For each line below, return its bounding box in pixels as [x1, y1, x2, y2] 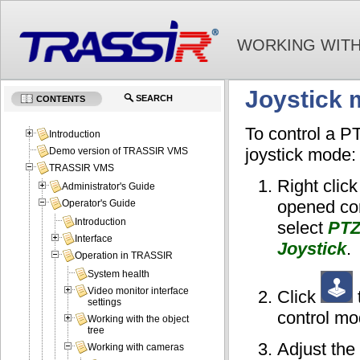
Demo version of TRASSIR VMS [49, 145, 189, 157]
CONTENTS [35, 93, 85, 104]
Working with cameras [88, 342, 185, 354]
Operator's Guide [62, 198, 137, 210]
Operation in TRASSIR [75, 250, 174, 262]
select [277, 218, 328, 239]
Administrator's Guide [62, 181, 156, 193]
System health [88, 268, 150, 280]
